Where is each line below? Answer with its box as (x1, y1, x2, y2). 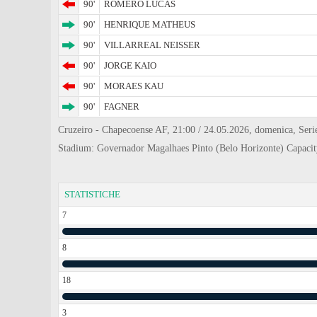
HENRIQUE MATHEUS (104, 19, 195, 30)
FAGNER (104, 101, 139, 112)
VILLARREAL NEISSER (104, 40, 200, 50)
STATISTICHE (64, 189, 120, 200)
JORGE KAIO (104, 60, 156, 71)
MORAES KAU (104, 81, 163, 91)
